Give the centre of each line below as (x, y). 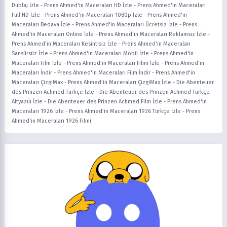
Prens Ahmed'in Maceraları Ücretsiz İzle (127, 24)
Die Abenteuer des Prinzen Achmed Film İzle (105, 101)
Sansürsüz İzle (30, 53)
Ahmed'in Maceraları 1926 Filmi (51, 121)
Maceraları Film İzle (37, 63)
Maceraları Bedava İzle (41, 24)
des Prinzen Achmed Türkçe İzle (53, 92)
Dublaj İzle (25, 5)
